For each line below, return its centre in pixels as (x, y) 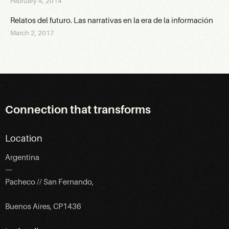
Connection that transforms (78, 110)
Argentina (22, 158)
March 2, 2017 (32, 33)
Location (24, 139)
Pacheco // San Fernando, (49, 182)
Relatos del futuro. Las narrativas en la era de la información (112, 20)
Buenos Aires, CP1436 (43, 207)
